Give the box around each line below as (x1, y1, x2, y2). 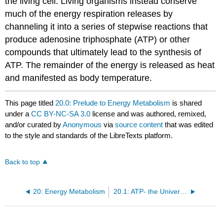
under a (5, 109, 32, 118)
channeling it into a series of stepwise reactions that (5, 22, 208, 32)
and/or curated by (5, 120, 63, 129)
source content (115, 120, 163, 129)
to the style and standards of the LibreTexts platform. (5, 131, 173, 140)
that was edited (163, 120, 214, 129)
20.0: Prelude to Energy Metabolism (55, 98, 171, 107)
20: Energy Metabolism (33, 188, 106, 196)
